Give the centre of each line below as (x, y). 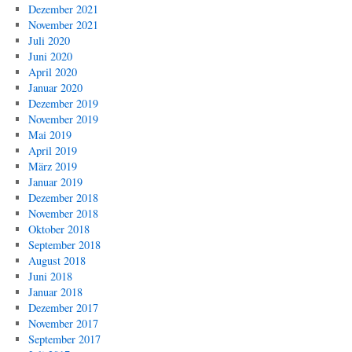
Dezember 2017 (63, 308)
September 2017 (64, 339)
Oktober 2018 (59, 229)
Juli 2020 (49, 40)
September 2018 (64, 245)
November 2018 (63, 213)
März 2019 (52, 166)
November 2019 (63, 119)
